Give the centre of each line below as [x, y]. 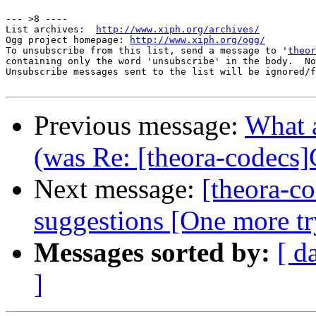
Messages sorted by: [152, 253]
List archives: [51, 30]
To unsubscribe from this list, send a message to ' [147, 51]
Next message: [118, 189]
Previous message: [139, 126]
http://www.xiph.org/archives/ [178, 30]
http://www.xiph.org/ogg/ [197, 40]
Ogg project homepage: [68, 40]
